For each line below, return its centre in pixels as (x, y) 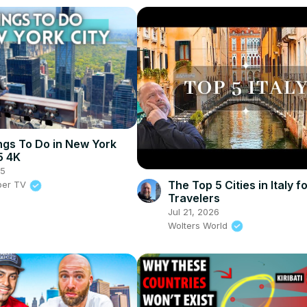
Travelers (194, 198)
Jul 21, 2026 (193, 211)
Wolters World (199, 225)
